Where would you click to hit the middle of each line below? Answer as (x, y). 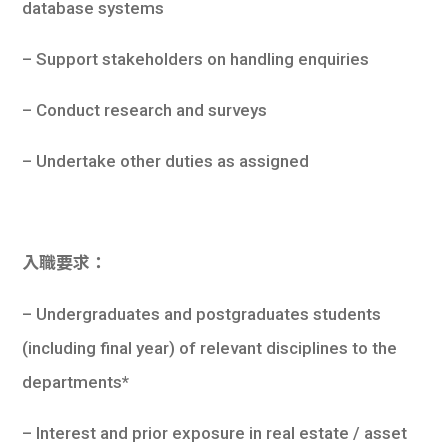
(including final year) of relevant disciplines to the (210, 348)
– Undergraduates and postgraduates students (202, 314)
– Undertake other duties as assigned (166, 161)
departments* (76, 382)
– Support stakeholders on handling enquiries (196, 59)
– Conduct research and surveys (145, 110)
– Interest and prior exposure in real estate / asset (215, 433)
